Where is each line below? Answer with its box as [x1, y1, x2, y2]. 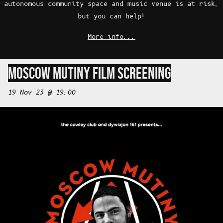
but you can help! [78, 12, 145, 21]
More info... [88, 33, 135, 41]
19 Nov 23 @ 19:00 [8, 89, 76, 97]
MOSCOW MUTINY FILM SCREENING [8, 64, 171, 82]
